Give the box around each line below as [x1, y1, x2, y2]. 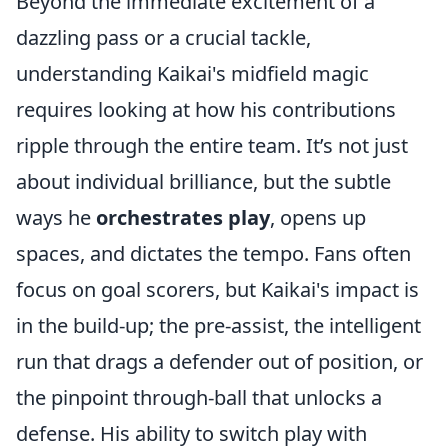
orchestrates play [96, 204, 270, 231]
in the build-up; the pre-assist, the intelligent [16, 312, 421, 339]
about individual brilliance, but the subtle [16, 168, 391, 195]
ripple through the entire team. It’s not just [16, 132, 408, 159]
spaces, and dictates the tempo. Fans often [16, 240, 411, 267]
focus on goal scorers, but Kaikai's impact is [16, 276, 419, 303]
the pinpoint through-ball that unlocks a [16, 384, 382, 411]
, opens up [270, 204, 366, 231]
